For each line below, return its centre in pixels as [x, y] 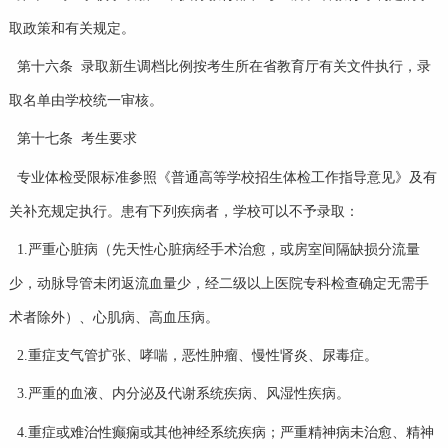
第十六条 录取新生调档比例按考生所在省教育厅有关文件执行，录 [223, 67]
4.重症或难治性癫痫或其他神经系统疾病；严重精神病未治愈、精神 [225, 432]
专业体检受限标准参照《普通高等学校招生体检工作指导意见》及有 [226, 177]
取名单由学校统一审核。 [85, 101]
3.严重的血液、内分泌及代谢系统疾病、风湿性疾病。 [183, 394]
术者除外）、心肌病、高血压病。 [113, 317]
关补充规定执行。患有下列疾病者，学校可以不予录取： [183, 211]
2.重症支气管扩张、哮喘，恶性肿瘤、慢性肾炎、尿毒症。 [197, 356]
